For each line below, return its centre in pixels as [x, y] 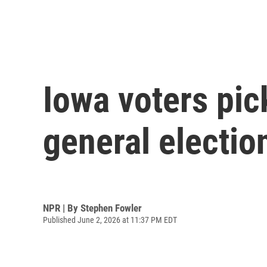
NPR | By [62, 208]
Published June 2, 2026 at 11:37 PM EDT [110, 220]
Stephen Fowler [111, 208]
